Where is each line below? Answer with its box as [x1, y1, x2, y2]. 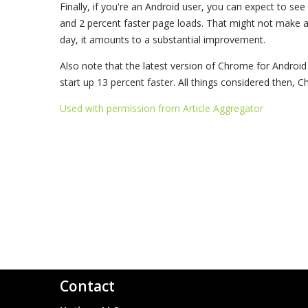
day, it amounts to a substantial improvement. [60, 33, 265, 46]
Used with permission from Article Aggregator [60, 102, 263, 115]
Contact [60, 276, 115, 296]
